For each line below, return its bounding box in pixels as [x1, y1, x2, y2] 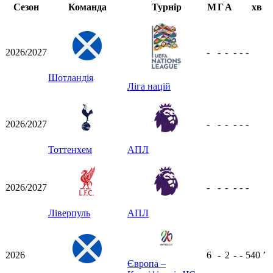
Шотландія [48, 72, 93, 83]
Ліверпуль [48, 207, 90, 218]
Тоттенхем [48, 144, 92, 155]
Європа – [127, 258, 166, 269]
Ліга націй [127, 80, 171, 91]
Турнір [151, 1, 182, 12]
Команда [68, 1, 107, 12]
